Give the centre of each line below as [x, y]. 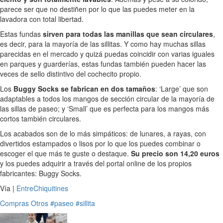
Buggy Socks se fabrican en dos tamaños [84, 88]
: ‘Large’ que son [182, 88]
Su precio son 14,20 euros [175, 153]
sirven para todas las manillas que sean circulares [128, 34]
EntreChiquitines [42, 188]
